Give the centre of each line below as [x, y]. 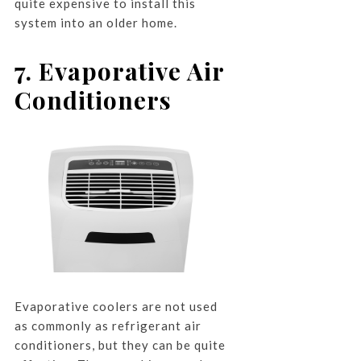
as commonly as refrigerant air [108, 325]
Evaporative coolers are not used [116, 306]
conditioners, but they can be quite [120, 344]
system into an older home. [95, 23]
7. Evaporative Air [119, 71]
